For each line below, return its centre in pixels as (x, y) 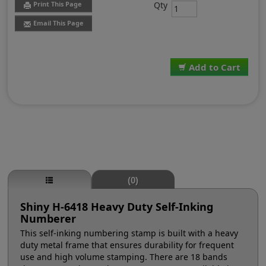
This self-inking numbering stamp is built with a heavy (129, 233)
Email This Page (59, 23)
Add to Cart (214, 67)
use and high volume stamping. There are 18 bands (124, 257)
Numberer (48, 219)
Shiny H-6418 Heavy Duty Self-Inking (117, 207)
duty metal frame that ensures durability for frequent (127, 245)
